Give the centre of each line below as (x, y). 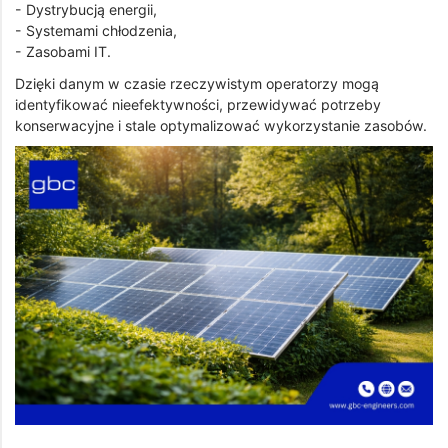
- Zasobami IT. (63, 51)
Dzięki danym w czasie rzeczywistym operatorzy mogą (197, 83)
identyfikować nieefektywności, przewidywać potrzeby (198, 104)
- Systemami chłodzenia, (96, 30)
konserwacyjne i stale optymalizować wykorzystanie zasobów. (221, 125)
